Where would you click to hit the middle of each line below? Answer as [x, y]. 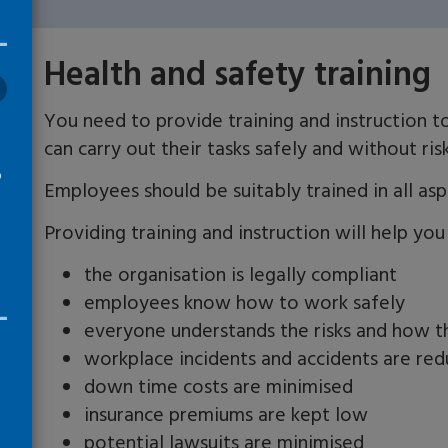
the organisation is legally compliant [240, 274]
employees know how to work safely [244, 302]
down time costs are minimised [218, 386]
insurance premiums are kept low [226, 414]
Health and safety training [237, 74]
